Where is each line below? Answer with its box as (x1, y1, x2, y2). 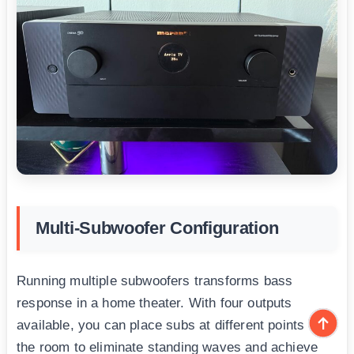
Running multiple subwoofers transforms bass (17, 273, 293, 289)
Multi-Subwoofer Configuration (36, 218, 279, 239)
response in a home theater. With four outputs (17, 296, 292, 311)
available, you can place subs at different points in (17, 318, 319, 333)
